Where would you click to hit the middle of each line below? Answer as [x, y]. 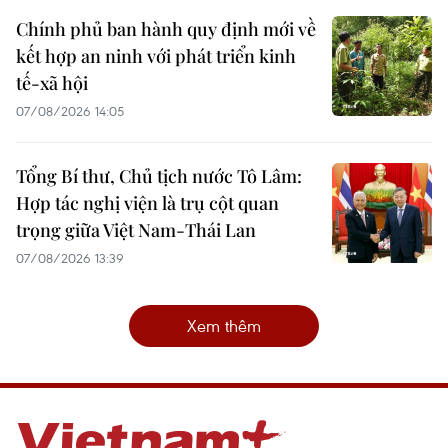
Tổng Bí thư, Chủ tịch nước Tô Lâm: [159, 175]
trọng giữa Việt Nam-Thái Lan [136, 229]
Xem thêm [224, 325]
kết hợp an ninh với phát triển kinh [156, 55]
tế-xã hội [52, 82]
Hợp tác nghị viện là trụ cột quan [147, 202]
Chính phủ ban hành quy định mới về [166, 28]
